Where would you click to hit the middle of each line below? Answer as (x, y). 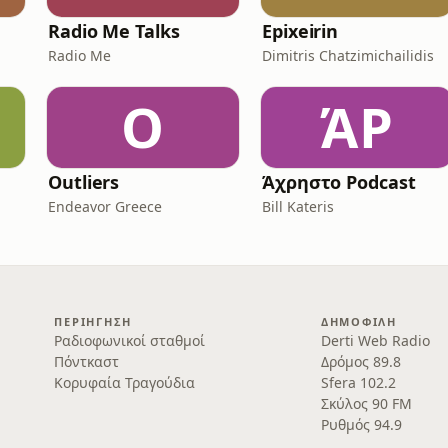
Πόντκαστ (87, 361)
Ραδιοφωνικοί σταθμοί (130, 340)
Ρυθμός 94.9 (361, 424)
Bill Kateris (298, 206)
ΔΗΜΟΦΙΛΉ (358, 321)
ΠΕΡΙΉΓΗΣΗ (93, 321)
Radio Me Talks (114, 31)
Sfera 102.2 (358, 382)
